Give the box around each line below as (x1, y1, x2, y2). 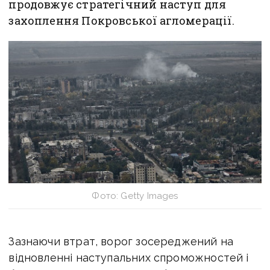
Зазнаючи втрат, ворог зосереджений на (8, 234, 234, 248)
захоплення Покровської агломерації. (8, 13, 234, 28)
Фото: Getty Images (92, 190, 178, 201)
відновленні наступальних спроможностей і (8, 251, 249, 264)
